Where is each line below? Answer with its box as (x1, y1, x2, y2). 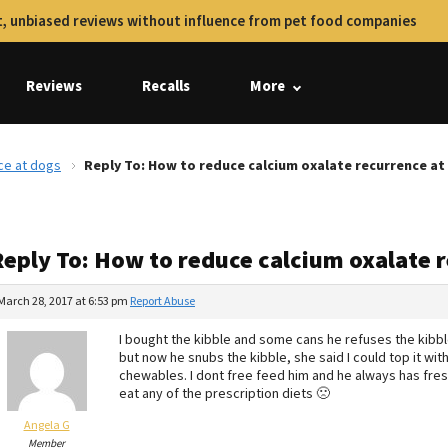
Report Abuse (130, 293, 195, 310)
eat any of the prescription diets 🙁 (119, 384, 330, 404)
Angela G (23, 417, 70, 434)
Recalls (142, 76, 190, 97)
